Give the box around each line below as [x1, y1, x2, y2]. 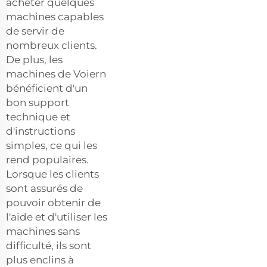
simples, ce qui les [6, 139, 97, 151]
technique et [6, 110, 70, 123]
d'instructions [6, 125, 75, 137]
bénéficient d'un [6, 82, 88, 94]
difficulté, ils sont [6, 239, 91, 252]
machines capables [6, 10, 104, 23]
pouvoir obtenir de [6, 196, 101, 209]
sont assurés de [6, 182, 83, 194]
